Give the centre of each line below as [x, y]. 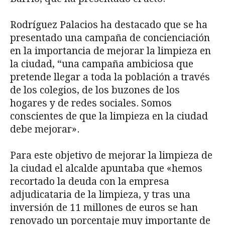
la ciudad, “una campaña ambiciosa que [102, 64]
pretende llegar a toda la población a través [110, 77]
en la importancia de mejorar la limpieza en [110, 51]
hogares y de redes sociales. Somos [91, 103]
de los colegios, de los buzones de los [95, 90]
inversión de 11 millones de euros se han [104, 207]
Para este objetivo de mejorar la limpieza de [111, 155]
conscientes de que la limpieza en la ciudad [109, 116]
